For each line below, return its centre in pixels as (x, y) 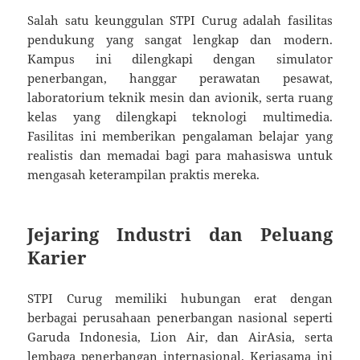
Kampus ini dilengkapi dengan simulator (180, 59)
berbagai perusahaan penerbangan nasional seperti (180, 318)
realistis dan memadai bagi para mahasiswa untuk (180, 155)
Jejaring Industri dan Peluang (180, 234)
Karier (57, 258)
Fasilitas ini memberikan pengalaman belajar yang (180, 136)
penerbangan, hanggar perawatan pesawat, (180, 78)
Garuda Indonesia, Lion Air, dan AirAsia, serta (180, 337)
